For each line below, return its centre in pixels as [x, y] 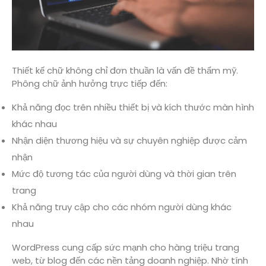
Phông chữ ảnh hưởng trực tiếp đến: [90, 83]
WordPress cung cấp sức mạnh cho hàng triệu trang [126, 247]
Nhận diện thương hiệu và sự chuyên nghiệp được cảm [129, 140]
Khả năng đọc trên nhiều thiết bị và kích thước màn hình [133, 107]
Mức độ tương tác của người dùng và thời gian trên [124, 173]
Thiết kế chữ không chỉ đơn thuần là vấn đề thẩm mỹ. [125, 70]
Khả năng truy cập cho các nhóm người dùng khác [122, 207]
